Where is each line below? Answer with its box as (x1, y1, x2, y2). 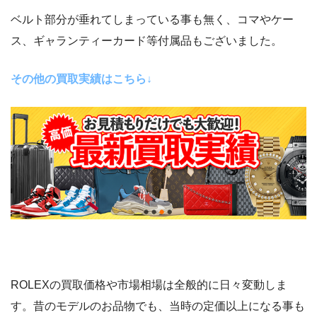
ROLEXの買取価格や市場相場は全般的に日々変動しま (11, 278, 287, 291)
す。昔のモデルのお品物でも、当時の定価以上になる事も (11, 299, 305, 312)
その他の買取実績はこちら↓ (11, 72, 152, 85)
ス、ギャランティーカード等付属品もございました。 (11, 34, 282, 47)
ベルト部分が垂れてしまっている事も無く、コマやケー (11, 13, 294, 25)
